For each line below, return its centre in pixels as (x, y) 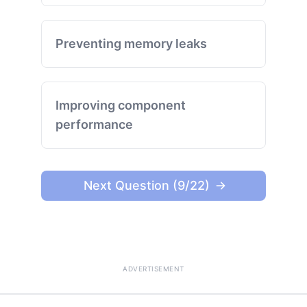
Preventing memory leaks (131, 44)
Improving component (121, 105)
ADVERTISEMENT (153, 269)
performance (94, 124)
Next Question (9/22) (147, 185)
